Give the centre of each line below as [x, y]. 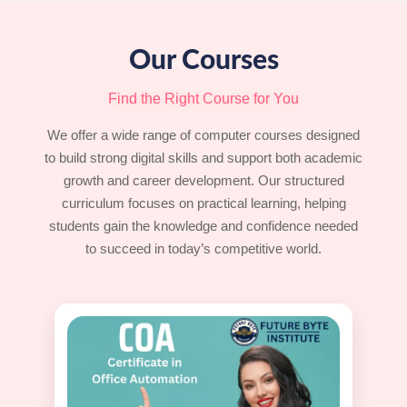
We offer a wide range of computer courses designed [203, 135]
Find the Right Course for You [203, 99]
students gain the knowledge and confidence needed [203, 226]
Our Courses [203, 61]
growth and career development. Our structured [203, 180]
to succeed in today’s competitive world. [203, 248]
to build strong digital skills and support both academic [203, 158]
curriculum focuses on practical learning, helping [203, 203]
